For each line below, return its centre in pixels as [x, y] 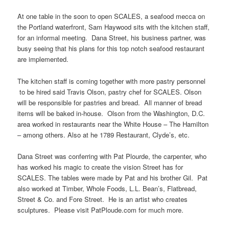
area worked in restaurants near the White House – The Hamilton [113, 124]
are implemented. [43, 59]
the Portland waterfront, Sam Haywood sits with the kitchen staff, [114, 27]
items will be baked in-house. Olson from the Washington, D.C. [111, 113]
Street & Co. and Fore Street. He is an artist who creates [103, 199]
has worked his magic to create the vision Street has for [100, 167]
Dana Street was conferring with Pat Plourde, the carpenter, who [112, 156]
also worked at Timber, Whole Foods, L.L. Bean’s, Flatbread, [107, 188]
